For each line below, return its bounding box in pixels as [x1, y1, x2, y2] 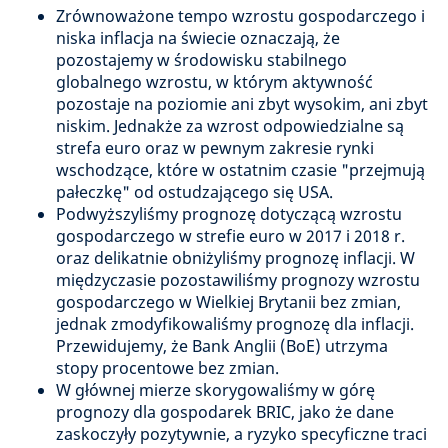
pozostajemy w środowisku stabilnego [56, 49, 347, 71]
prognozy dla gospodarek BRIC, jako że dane [56, 401, 394, 423]
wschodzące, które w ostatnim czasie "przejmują [56, 159, 425, 181]
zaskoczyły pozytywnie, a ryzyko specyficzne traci [56, 423, 427, 445]
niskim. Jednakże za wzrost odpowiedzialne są [56, 115, 404, 137]
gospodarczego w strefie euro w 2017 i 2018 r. [56, 225, 405, 247]
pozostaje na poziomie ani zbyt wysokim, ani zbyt [56, 93, 428, 115]
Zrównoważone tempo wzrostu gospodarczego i [56, 5, 425, 27]
